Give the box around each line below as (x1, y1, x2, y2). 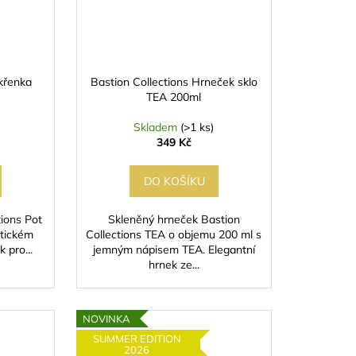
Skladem (133, 120, 181, 135)
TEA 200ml (146, 90, 202, 105)
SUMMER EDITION (92, 332, 181, 346)
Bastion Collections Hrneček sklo (90, 75, 257, 90)
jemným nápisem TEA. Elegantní (92, 242, 255, 257)
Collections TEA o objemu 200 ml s (86, 227, 262, 242)
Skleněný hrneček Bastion (107, 212, 240, 227)
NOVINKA (82, 311, 130, 325)
